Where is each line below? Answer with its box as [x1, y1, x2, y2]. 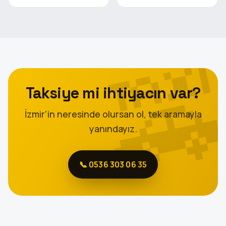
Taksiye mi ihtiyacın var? [25, 83, 201, 103]
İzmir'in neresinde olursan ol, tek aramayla [24, 107, 202, 120]
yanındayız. [89, 122, 137, 135]
